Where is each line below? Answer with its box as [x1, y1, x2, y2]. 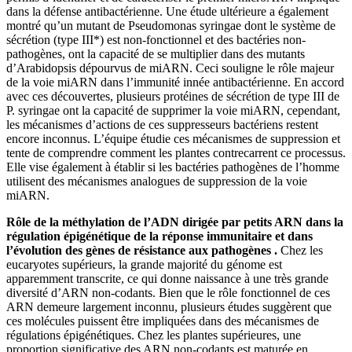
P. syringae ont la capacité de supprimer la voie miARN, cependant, [6, 103, 340, 117]
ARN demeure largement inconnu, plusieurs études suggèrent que [6, 299, 332, 313]
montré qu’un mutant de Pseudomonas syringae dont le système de [6, 18, 335, 32]
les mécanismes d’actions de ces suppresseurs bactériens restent [6, 117, 318, 131]
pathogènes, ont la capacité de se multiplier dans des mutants [6, 46, 305, 60]
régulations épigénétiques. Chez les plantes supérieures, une [6, 328, 301, 342]
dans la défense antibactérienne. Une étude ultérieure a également [6, 4, 328, 18]
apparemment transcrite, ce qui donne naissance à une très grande [6, 271, 328, 285]
